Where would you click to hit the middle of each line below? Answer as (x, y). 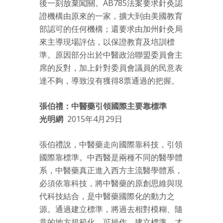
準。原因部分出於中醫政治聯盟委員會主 (111, 55)
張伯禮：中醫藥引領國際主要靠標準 (103, 106)
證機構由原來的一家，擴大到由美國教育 (111, 16)
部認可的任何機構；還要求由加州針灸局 (111, 29)
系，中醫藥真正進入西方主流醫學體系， (111, 170)
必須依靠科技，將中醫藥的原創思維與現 (111, 183)
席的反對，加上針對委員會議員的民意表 (111, 68)
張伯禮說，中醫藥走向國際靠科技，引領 (111, 145)
